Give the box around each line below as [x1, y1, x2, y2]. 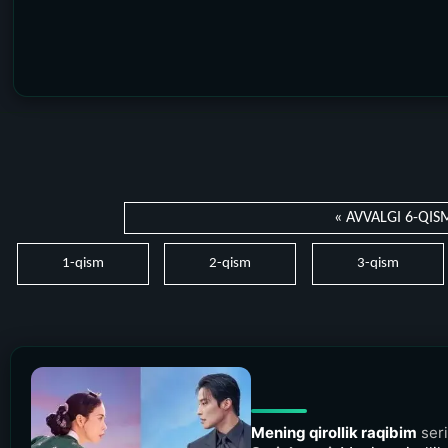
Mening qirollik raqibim [251, 422, 417, 442]
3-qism [356, 255, 399, 271]
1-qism [62, 255, 104, 271]
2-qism [208, 255, 251, 271]
